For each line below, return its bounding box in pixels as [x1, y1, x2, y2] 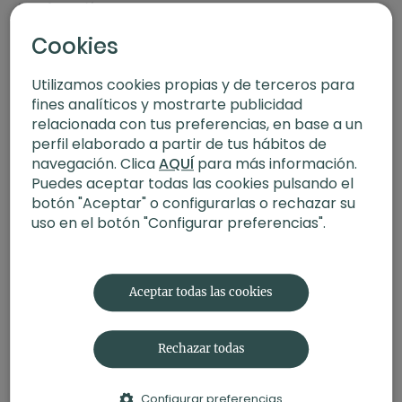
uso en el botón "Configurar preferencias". [31, 212, 326, 233]
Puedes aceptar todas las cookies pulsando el [31, 172, 354, 194]
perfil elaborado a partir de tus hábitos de [31, 133, 327, 154]
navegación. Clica [31, 153, 159, 174]
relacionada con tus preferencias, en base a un [31, 113, 363, 135]
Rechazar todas [157, 341, 245, 357]
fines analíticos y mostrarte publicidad [31, 93, 302, 115]
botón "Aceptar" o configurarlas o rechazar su [31, 192, 355, 214]
